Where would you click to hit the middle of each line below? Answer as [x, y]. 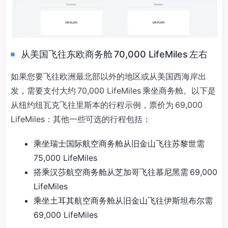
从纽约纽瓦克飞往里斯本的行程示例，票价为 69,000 [107, 105]
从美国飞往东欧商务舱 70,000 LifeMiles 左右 [114, 54]
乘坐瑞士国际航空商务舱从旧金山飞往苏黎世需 [120, 143]
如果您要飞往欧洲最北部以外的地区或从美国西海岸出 [108, 76]
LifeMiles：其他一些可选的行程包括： [81, 119]
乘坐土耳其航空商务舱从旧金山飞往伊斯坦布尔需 [124, 200]
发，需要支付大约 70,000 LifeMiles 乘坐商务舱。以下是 [113, 90]
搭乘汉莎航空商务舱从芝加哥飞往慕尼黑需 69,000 [125, 172]
